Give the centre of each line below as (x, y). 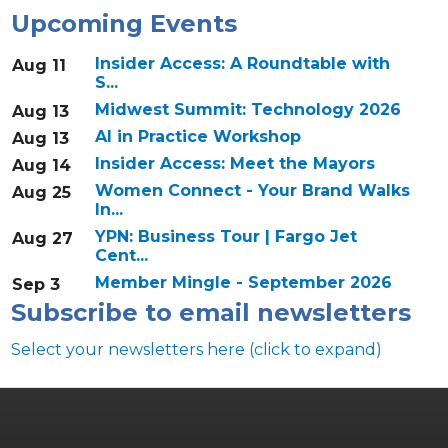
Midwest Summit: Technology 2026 (247, 110)
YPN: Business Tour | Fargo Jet (225, 237)
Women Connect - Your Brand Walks (252, 191)
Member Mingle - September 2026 (243, 283)
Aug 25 (41, 193)
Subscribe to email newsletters (210, 313)
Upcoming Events (123, 24)
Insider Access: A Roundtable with (242, 64)
